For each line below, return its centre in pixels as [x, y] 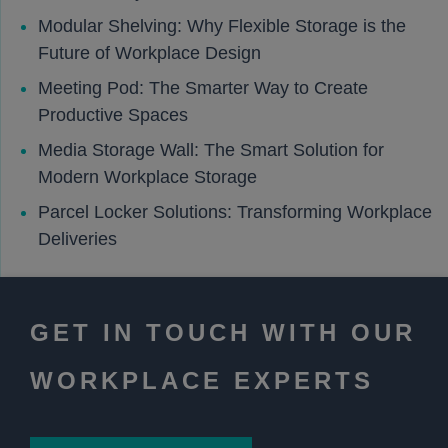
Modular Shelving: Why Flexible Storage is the [222, 26]
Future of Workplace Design [149, 53]
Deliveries [77, 239]
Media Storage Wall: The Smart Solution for [211, 150]
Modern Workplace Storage [147, 177]
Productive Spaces [113, 115]
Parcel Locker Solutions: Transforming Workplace [235, 212]
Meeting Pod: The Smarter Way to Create [203, 88]
